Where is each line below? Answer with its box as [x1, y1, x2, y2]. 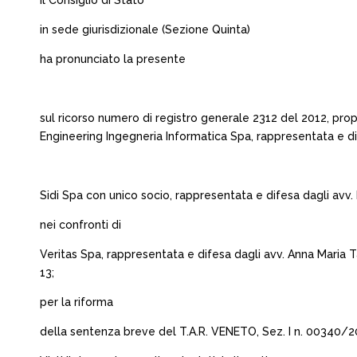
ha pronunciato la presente [40, 53, 186, 65]
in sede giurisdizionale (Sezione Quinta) [40, 23, 250, 36]
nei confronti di [40, 218, 121, 231]
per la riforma [40, 296, 113, 308]
